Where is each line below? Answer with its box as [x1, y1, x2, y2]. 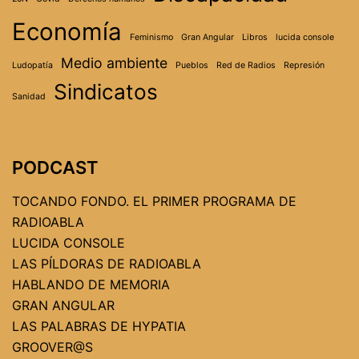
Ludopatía [12, 59, 53, 71]
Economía [12, 17, 122, 46]
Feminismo [130, 31, 173, 42]
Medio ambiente [61, 54, 167, 71]
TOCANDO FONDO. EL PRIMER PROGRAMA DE [12, 192, 296, 209]
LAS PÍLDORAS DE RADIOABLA [12, 255, 201, 272]
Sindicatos [54, 79, 158, 104]
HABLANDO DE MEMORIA [12, 276, 170, 292]
